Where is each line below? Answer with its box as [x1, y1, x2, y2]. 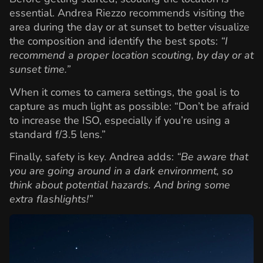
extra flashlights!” [9, 192, 93, 206]
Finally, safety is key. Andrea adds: [9, 150, 177, 164]
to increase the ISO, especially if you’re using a [9, 113, 230, 127]
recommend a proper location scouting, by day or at [9, 48, 254, 63]
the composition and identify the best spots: [9, 34, 221, 49]
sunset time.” [9, 62, 70, 77]
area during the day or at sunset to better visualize [9, 20, 249, 35]
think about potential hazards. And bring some [9, 178, 230, 192]
